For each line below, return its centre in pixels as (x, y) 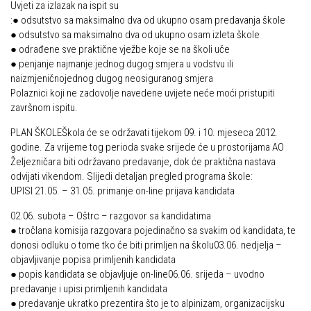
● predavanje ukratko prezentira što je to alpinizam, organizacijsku (148, 303)
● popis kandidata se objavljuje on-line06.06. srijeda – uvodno (137, 274)
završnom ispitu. (44, 108)
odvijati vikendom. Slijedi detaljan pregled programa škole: (132, 176)
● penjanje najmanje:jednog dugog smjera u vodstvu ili (122, 64)
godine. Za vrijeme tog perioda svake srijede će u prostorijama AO (147, 147)
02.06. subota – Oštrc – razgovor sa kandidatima (111, 216)
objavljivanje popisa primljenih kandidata (93, 260)
